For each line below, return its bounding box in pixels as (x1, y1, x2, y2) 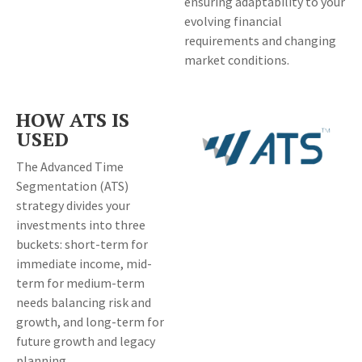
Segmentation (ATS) (16, 178, 128, 195)
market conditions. (184, 52, 290, 69)
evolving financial (184, 13, 283, 30)
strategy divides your (16, 197, 130, 214)
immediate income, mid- (16, 255, 152, 272)
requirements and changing (184, 32, 337, 49)
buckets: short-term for (16, 236, 148, 253)
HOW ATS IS (16, 107, 129, 133)
